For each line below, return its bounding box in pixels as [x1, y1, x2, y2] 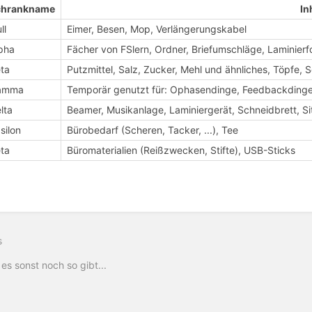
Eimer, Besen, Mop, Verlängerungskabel [67, 23, 247, 36]
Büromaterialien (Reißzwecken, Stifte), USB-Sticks [67, 144, 296, 157]
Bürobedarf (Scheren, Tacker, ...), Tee [67, 124, 239, 136]
